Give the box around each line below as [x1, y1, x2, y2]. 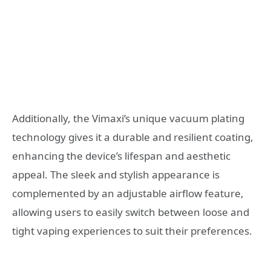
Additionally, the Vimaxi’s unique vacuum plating [12, 111, 244, 126]
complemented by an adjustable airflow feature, [12, 186, 244, 201]
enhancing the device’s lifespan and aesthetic [12, 149, 230, 163]
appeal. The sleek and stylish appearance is [12, 168, 220, 182]
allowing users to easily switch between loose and [12, 205, 249, 220]
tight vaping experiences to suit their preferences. [12, 224, 252, 238]
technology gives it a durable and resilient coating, [12, 130, 253, 145]
